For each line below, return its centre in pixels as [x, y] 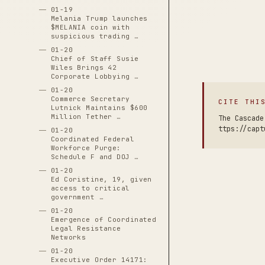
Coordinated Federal [93, 139]
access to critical [90, 188]
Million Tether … [86, 117]
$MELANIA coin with [90, 27]
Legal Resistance [86, 228]
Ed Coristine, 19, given [101, 179]
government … [77, 197]
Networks [68, 237]
